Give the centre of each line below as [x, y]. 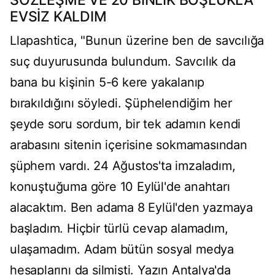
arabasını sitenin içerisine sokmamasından [129, 145]
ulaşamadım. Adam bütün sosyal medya [122, 250]
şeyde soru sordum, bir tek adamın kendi [126, 124]
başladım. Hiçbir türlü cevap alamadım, [119, 229]
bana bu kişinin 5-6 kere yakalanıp [107, 83]
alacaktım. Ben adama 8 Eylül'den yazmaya [131, 208]
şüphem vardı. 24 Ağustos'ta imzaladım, [123, 166]
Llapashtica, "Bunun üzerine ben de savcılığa [137, 41]
